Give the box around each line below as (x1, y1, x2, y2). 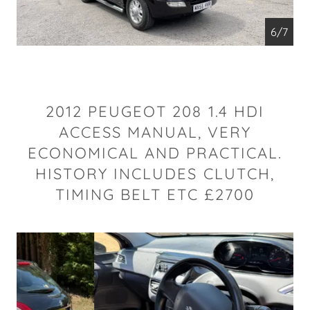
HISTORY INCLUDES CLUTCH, (35, 164, 275, 183)
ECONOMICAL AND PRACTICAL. (27, 143, 283, 163)
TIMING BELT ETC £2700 (55, 185, 255, 204)
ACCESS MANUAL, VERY (58, 122, 252, 142)
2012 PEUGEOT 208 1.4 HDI (46, 102, 264, 121)
